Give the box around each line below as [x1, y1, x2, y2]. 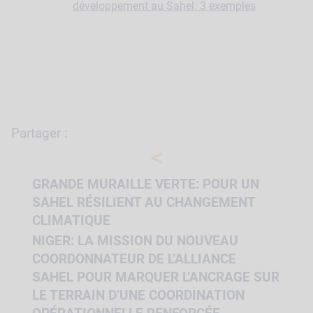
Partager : [11, 126, 68, 141]
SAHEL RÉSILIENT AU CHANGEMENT [32, 194, 256, 210]
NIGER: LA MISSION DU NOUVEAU [32, 233, 239, 249]
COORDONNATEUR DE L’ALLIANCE [32, 251, 237, 267]
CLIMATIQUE [32, 212, 115, 228]
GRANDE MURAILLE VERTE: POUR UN [32, 176, 260, 192]
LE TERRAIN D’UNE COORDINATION [32, 287, 245, 303]
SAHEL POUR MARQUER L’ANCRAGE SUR [32, 269, 280, 285]
